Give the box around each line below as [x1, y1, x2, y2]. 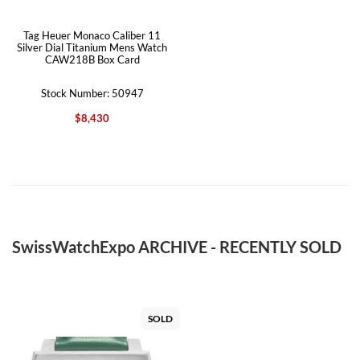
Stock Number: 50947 [40, 87, 144, 100]
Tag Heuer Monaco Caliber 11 [23, 29, 161, 42]
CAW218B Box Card [44, 53, 140, 66]
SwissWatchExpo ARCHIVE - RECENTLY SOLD [12, 237, 342, 256]
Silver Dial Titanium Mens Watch [17, 41, 167, 54]
